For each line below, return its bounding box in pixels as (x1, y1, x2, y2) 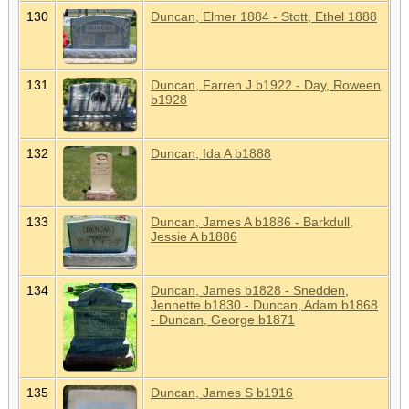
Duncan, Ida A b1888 (151, 145, 271, 161)
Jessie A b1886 (151, 228, 237, 244)
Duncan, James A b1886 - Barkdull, (151, 214, 353, 229)
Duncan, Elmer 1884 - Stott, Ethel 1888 (151, 8, 377, 24)
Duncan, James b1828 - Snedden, (151, 282, 349, 298)
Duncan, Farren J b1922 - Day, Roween (151, 77, 381, 92)
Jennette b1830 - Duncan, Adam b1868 (151, 297, 378, 312)
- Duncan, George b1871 (151, 311, 295, 327)
